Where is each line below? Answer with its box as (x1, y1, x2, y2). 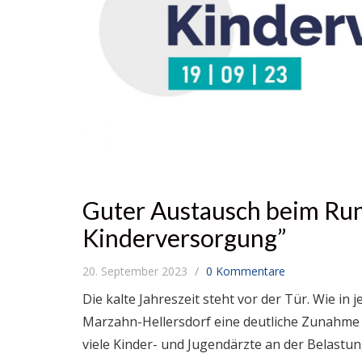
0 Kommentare (206, 263, 285, 280)
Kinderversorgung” (82, 223, 286, 253)
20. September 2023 (82, 263, 191, 280)
